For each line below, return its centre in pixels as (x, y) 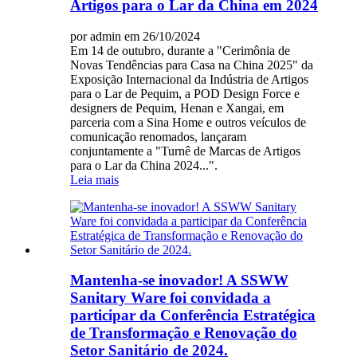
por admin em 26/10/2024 (135, 36)
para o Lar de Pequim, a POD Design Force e (185, 93)
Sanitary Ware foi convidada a (171, 298)
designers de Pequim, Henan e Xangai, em (177, 108)
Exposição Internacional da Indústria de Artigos (189, 79)
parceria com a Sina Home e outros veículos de (188, 122)
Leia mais (94, 179)
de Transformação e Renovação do (184, 333)
